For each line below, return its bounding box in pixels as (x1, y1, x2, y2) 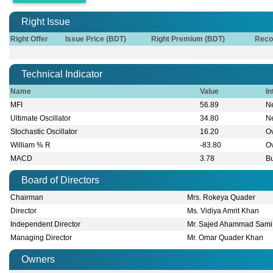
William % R (10, 141, 51, 150)
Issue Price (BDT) (65, 35, 127, 44)
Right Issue (21, 16, 70, 27)
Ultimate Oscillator (10, 114, 71, 123)
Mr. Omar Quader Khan (187, 233, 264, 243)
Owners (21, 254, 55, 265)
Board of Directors (21, 175, 99, 186)
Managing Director (10, 233, 73, 243)
